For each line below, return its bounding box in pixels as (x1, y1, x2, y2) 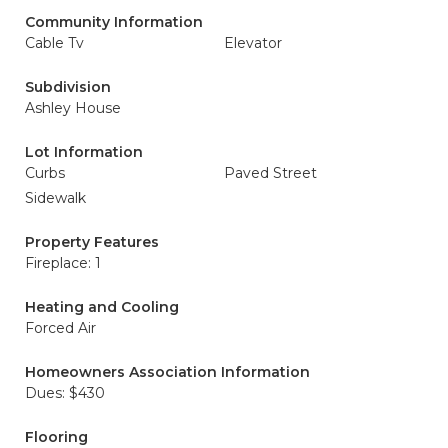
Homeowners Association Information (25, 363, 310, 381)
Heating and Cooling (25, 298, 179, 316)
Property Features (25, 233, 159, 251)
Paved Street (224, 164, 317, 182)
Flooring (25, 428, 88, 446)
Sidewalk (25, 189, 86, 207)
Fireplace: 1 (25, 254, 101, 272)
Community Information (25, 13, 203, 31)
